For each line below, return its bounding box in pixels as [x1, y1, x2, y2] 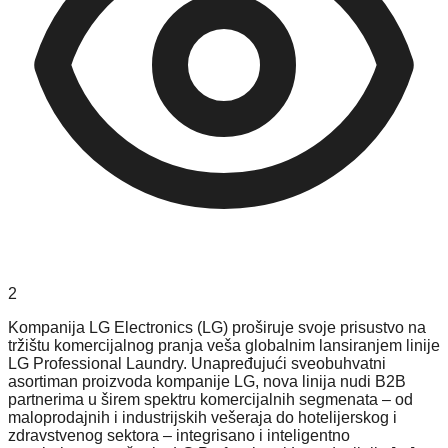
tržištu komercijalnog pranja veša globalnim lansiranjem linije [8, 336, 440, 354]
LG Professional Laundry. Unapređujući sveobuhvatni [8, 354, 386, 372]
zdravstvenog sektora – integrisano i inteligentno [8, 426, 350, 444]
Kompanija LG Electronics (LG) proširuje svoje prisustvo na [8, 318, 426, 336]
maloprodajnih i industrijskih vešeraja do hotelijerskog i [8, 408, 397, 426]
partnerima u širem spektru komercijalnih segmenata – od [8, 390, 413, 408]
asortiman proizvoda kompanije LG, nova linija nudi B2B [8, 372, 406, 390]
